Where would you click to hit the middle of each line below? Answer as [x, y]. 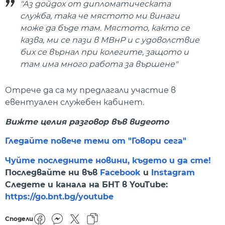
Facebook [120, 172]
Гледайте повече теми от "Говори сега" [96, 141]
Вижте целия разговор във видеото [87, 122]
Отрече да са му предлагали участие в [90, 90]
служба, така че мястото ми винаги [100, 16]
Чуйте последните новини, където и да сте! [108, 160]
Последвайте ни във [52, 172]
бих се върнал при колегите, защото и [104, 52]
